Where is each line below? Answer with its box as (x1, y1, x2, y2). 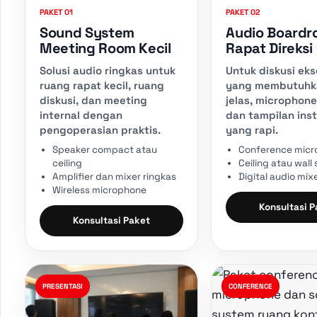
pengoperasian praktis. (40, 122, 161, 137)
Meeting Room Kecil (40, 38, 171, 57)
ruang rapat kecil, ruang (40, 78, 164, 92)
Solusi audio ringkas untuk (40, 63, 175, 77)
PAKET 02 (226, 6, 261, 17)
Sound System (40, 23, 134, 42)
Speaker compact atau (52, 143, 157, 156)
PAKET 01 (40, 6, 73, 17)
